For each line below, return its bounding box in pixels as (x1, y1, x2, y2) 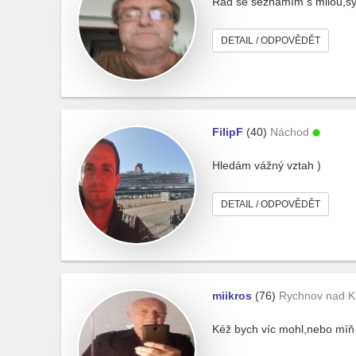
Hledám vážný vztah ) (212, 159, 321, 172)
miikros (212, 289, 252, 302)
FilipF (212, 126, 243, 138)
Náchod (270, 126, 309, 138)
